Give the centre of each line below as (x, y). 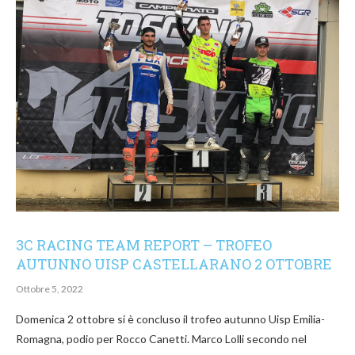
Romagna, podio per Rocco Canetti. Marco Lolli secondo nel (161, 339)
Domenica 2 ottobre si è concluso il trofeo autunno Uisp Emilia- (170, 319)
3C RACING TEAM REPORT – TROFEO (144, 245)
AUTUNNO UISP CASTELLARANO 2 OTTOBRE (174, 264)
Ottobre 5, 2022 (50, 289)
